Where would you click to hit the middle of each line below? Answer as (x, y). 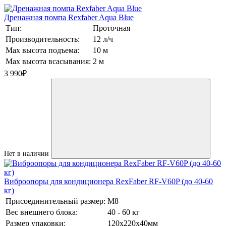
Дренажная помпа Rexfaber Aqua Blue (69, 18)
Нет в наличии (26, 154)
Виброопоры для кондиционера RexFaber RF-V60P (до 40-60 (108, 182)
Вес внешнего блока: (42, 212)
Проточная (111, 28)
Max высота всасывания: (48, 62)
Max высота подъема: (42, 50)
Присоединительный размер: (55, 201)
